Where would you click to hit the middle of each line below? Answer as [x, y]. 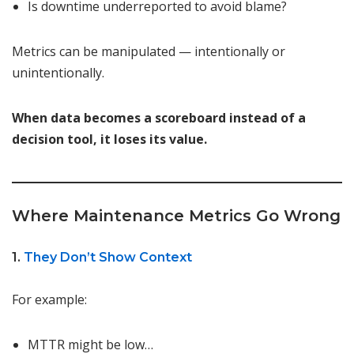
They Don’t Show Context [108, 258]
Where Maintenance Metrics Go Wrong [176, 216]
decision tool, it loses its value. [109, 139]
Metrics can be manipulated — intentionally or [149, 52]
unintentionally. [58, 73]
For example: [49, 300]
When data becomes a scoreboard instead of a [159, 118]
